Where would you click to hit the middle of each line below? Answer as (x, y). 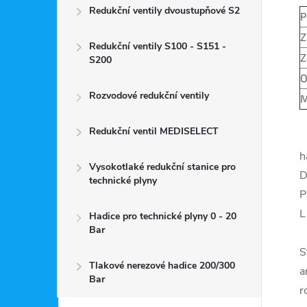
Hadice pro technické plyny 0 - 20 (163, 216)
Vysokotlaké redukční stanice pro (162, 167)
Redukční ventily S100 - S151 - (158, 46)
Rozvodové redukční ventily (149, 96)
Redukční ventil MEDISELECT (154, 131)
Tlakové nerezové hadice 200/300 (162, 266)
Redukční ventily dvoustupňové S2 (164, 11)
